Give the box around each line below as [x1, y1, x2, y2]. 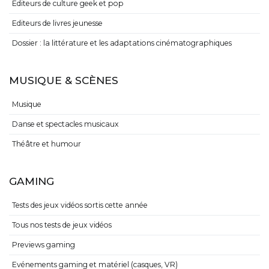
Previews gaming [12, 240, 75, 250]
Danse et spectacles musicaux [12, 119, 119, 129]
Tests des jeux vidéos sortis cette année [12, 201, 148, 210]
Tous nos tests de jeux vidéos [12, 220, 112, 230]
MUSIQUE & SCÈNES [9, 73, 118, 86]
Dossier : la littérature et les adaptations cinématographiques [12, 38, 232, 47]
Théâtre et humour [12, 139, 81, 149]
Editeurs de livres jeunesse [12, 18, 103, 28]
